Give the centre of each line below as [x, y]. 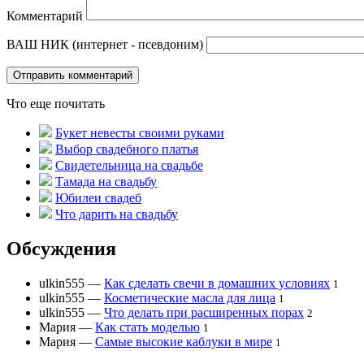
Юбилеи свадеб [98, 198]
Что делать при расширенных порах [204, 313]
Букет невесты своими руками [140, 133]
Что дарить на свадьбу [117, 214]
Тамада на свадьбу [106, 182]
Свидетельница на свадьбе [129, 166]
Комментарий [45, 16]
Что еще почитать [56, 104]
